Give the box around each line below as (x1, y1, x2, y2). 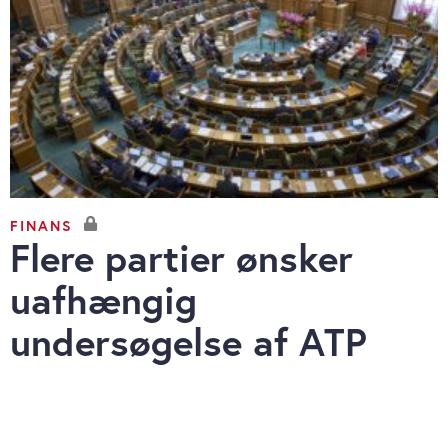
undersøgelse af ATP (10, 316, 367, 368)
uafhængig (10, 274, 197, 326)
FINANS (10, 215, 73, 235)
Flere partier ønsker (10, 232, 353, 284)
